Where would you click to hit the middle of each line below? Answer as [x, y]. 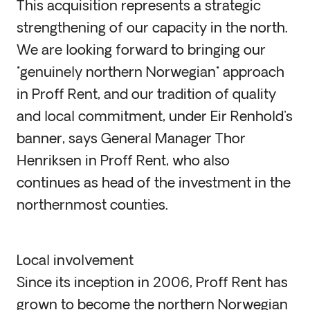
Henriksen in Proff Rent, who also [123, 162]
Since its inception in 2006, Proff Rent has [152, 284]
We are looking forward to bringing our [141, 51]
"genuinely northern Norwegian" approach [151, 73]
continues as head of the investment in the [154, 184]
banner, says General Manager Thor [131, 140]
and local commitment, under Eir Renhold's [155, 118]
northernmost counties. [92, 206]
